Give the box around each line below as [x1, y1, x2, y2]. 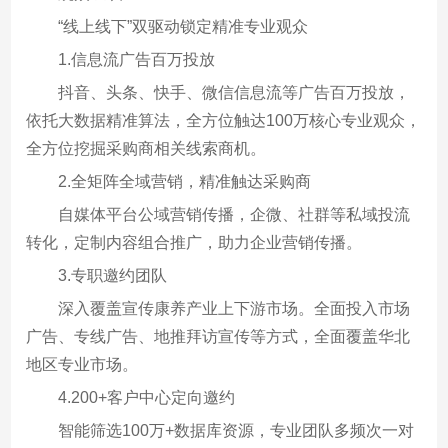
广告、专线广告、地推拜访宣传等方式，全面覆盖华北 [26, 327, 411, 345]
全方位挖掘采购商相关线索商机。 [26, 139, 267, 157]
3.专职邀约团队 [58, 266, 168, 284]
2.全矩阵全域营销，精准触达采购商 [58, 172, 312, 190]
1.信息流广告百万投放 [58, 50, 216, 68]
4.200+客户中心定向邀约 [58, 388, 236, 406]
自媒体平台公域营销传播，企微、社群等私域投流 [58, 205, 411, 223]
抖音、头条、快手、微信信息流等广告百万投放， [58, 83, 411, 101]
